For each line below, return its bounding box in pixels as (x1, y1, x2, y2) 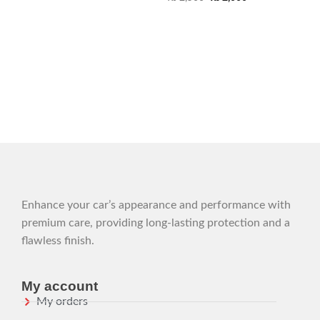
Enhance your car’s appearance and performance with (21, 199, 291, 211)
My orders (36, 295, 89, 307)
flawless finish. (21, 235, 94, 247)
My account (21, 278, 98, 294)
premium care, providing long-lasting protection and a (21, 217, 290, 229)
